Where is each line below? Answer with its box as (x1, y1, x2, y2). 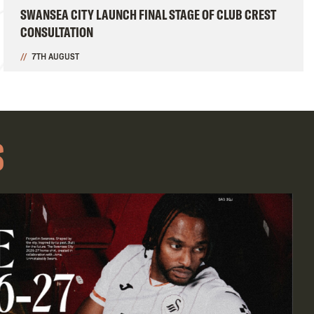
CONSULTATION (20, 23, 93, 41)
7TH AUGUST (31, 50, 79, 62)
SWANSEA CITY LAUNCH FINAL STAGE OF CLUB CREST (20, 6, 276, 24)
